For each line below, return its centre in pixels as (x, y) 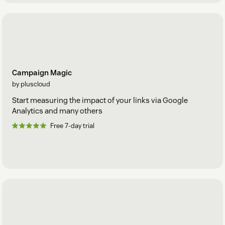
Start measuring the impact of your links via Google (100, 100)
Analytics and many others (57, 110)
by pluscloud (31, 84)
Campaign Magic (42, 72)
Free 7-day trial (72, 126)
